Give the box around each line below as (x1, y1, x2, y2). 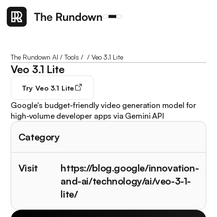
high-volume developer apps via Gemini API (11, 110, 164, 121)
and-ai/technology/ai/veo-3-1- (61, 174, 191, 187)
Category (18, 130, 60, 143)
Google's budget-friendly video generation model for (11, 100, 197, 110)
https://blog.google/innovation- (61, 161, 199, 174)
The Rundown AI (11, 53, 59, 61)
